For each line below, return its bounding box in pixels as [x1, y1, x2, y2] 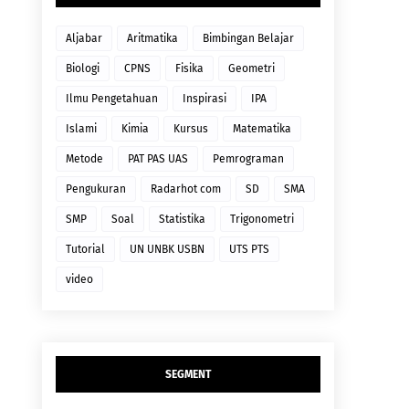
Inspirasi [183, 92, 226, 106]
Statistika [159, 213, 205, 226]
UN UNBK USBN [130, 243, 204, 257]
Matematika [233, 122, 291, 136]
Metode [66, 152, 103, 166]
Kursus [173, 122, 208, 136]
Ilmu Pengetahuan [66, 92, 158, 106]
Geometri [228, 62, 275, 76]
